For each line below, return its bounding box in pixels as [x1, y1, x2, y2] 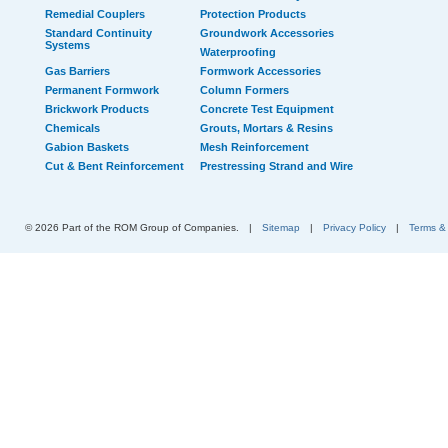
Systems [45, 39, 90, 51]
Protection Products [199, 8, 306, 20]
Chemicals [45, 122, 100, 134]
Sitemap [262, 222, 300, 233]
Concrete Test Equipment [199, 103, 334, 115]
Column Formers [199, 84, 289, 96]
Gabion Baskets [45, 141, 129, 153]
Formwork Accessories [199, 65, 321, 77]
